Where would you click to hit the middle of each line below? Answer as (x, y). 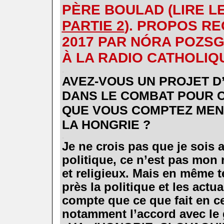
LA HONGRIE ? (106, 124)
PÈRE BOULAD (115, 9)
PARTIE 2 (93, 25)
